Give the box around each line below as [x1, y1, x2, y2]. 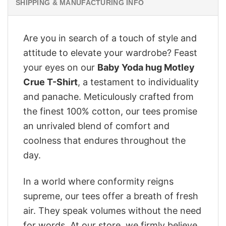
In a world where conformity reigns [23, 176, 174, 187]
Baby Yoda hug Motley [97, 62, 195, 73]
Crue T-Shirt [23, 76, 78, 87]
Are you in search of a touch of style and [23, 32, 197, 43]
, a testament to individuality [78, 76, 199, 87]
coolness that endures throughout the [23, 135, 186, 146]
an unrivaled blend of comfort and [23, 120, 169, 131]
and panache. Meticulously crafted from [23, 91, 194, 102]
